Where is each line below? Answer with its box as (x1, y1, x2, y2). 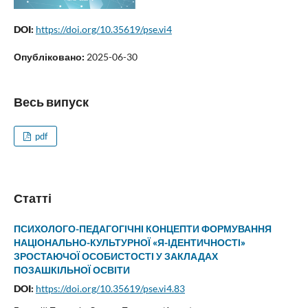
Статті (13, 190, 52, 206)
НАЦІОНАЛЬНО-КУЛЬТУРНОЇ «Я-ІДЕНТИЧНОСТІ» (13, 236, 245, 248)
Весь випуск (13, 93, 89, 109)
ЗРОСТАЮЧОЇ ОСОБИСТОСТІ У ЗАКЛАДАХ (13, 250, 218, 262)
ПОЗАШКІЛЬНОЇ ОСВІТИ (13, 264, 130, 276)
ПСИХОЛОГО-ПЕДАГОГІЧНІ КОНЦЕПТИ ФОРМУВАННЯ (13, 223, 272, 234)
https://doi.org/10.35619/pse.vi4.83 (35, 283, 185, 294)
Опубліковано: (13, 50, 87, 63)
